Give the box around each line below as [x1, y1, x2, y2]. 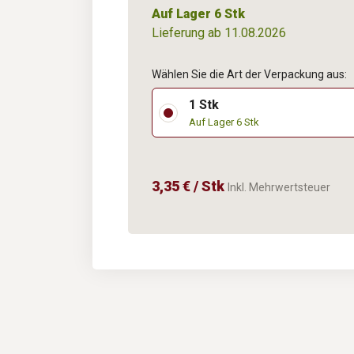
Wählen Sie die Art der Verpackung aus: [152, 68, 347, 81]
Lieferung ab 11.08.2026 [152, 25, 286, 41]
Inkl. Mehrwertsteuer [228, 181, 330, 194]
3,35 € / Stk [152, 178, 228, 195]
